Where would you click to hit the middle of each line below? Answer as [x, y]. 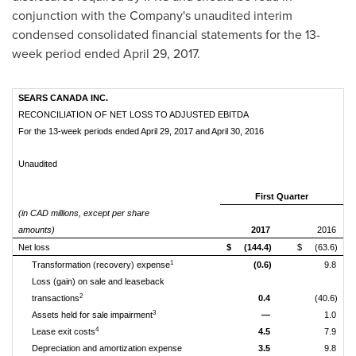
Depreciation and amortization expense [107, 348]
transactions [56, 298]
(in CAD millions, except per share [84, 213]
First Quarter [282, 196]
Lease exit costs [64, 331]
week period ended [68, 53]
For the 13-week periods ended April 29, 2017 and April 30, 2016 [141, 131]
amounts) [37, 230]
